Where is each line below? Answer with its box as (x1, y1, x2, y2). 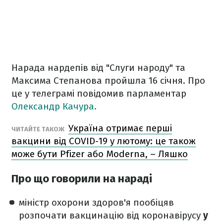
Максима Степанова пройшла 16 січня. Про (11, 75, 205, 86)
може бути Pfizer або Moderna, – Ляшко (11, 148, 188, 160)
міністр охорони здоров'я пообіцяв (19, 197, 174, 209)
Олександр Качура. (11, 101, 97, 112)
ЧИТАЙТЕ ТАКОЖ (11, 125, 66, 133)
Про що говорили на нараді (11, 172, 152, 186)
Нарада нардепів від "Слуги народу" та (11, 62, 185, 73)
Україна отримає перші (68, 122, 172, 134)
